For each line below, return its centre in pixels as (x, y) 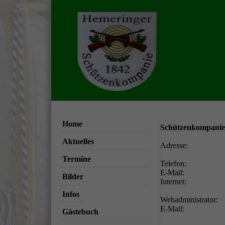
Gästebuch (80, 211)
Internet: (174, 181)
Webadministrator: (189, 199)
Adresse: (174, 145)
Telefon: (174, 163)
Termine (76, 159)
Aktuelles (78, 141)
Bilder (73, 176)
